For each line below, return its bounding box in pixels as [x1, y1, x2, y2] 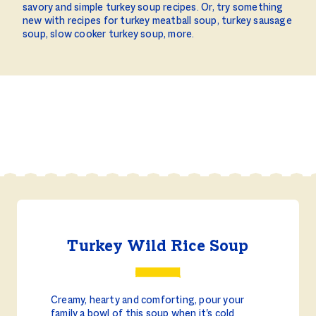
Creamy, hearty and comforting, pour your [51, 295, 245, 306]
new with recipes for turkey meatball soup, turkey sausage [23, 16, 292, 27]
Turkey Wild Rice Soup [67, 238, 249, 255]
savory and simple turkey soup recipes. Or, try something [23, 2, 284, 13]
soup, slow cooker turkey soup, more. [23, 29, 197, 40]
